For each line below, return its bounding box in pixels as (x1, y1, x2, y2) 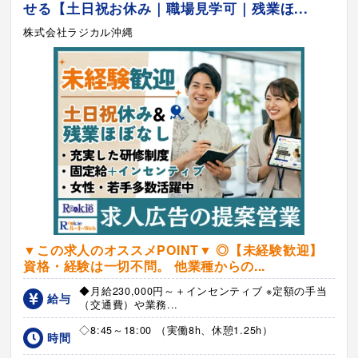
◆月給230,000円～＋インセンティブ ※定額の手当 (79, 283, 328, 298)
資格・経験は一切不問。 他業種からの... (23, 256, 266, 275)
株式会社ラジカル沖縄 (23, 24, 133, 39)
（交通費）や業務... (79, 296, 179, 312)
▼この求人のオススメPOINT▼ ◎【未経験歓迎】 (23, 240, 323, 259)
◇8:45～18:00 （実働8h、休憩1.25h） (79, 322, 273, 337)
